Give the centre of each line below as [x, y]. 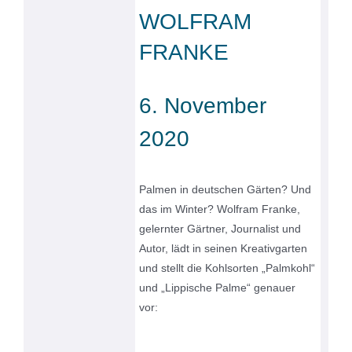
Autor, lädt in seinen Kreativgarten [224, 249]
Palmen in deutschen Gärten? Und [225, 190]
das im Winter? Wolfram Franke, [220, 209]
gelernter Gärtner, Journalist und [220, 229]
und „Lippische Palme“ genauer [218, 288]
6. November [203, 106]
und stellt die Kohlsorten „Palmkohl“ [227, 268]
